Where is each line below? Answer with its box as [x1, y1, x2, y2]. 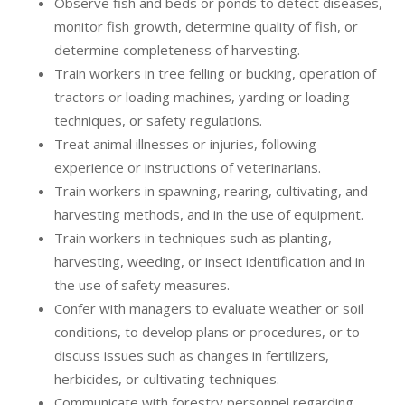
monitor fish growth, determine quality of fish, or [54, 17, 358, 36]
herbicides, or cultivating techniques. [54, 370, 279, 389]
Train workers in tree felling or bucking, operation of [54, 64, 376, 83]
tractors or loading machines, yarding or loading [54, 88, 350, 107]
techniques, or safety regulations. [54, 111, 262, 130]
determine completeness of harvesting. [54, 41, 300, 60]
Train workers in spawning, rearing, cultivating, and [54, 182, 368, 201]
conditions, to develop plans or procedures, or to [54, 323, 360, 342]
